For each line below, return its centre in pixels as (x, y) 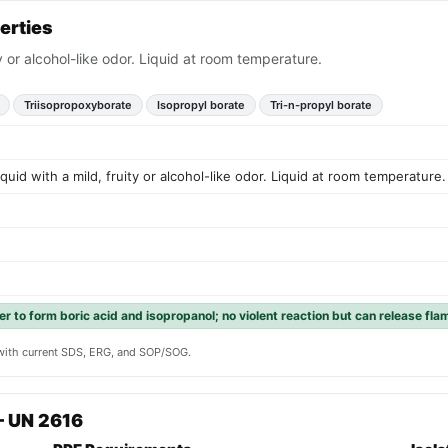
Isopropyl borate (201, 105)
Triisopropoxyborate (78, 105)
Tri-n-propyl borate (321, 105)
